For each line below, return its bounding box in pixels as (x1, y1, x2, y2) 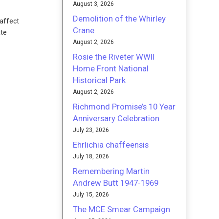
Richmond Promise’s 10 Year (73, 101, 176, 111)
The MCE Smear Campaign (73, 204, 171, 214)
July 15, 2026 (73, 191, 109, 198)
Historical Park (73, 75, 126, 85)
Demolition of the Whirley (73, 13, 166, 23)
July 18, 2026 (73, 153, 109, 160)
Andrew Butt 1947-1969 (73, 177, 159, 188)
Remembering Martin (73, 166, 150, 176)
